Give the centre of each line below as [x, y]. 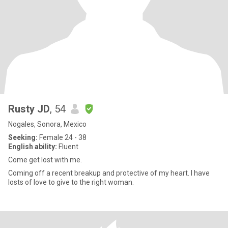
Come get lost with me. [45, 160]
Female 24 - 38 [62, 137]
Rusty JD [29, 109]
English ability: [33, 147]
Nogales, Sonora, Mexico [47, 124]
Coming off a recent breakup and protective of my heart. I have [99, 173]
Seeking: [23, 137]
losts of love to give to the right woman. [71, 182]
